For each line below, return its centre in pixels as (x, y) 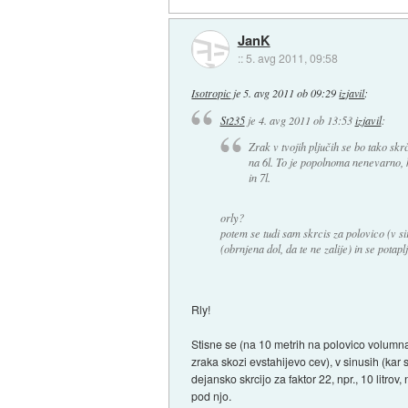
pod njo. (212, 396)
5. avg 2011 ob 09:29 (290, 92)
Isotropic (211, 92)
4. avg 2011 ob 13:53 (305, 120)
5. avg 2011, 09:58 (291, 57)
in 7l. (259, 178)
